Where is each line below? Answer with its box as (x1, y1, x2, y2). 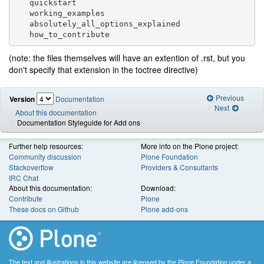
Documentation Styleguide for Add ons (15, 117, 140, 128)
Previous (213, 93, 244, 103)
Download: (141, 183, 176, 193)
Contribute (9, 193, 42, 204)
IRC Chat (9, 173, 38, 183)
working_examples (15, 8, 105, 18)
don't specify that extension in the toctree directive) (9, 64, 198, 76)
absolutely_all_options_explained (15, 19, 180, 28)
